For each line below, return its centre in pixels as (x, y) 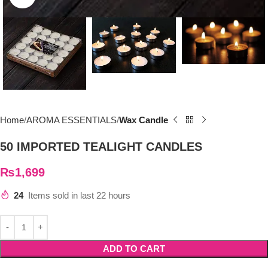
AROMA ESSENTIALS (71, 120)
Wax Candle (144, 120)
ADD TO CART (134, 248)
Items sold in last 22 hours (79, 195)
